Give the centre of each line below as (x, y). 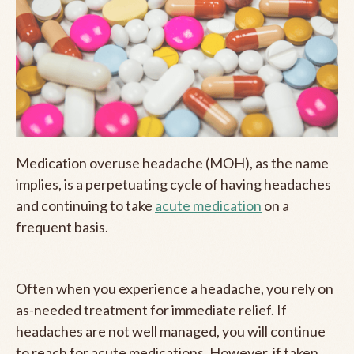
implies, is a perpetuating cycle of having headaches (173, 184)
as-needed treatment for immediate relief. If (151, 309)
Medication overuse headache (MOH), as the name (172, 162)
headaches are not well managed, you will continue (171, 331)
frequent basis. (62, 226)
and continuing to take (85, 205)
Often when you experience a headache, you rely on (175, 288)
